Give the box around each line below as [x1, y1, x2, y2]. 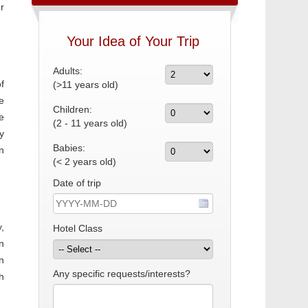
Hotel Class [53, 223, 102, 234]
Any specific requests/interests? [53, 268, 190, 279]
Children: [53, 104, 92, 115]
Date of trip [53, 177, 101, 188]
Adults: [53, 65, 82, 76]
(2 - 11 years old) [53, 118, 127, 129]
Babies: [53, 142, 85, 153]
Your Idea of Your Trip [67, 34, 199, 49]
